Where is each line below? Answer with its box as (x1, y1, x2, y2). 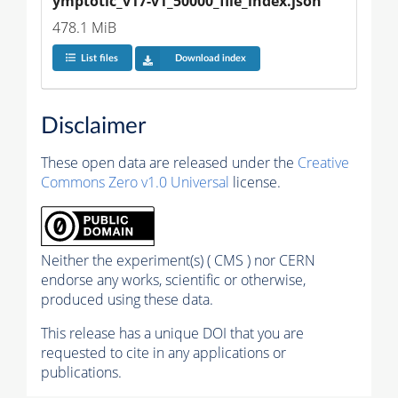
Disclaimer (41, 115, 146, 139)
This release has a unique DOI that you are (41, 323, 304, 344)
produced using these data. (41, 290, 213, 310)
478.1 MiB (52, 17, 116, 37)
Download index (174, 53, 246, 64)
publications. (41, 362, 122, 383)
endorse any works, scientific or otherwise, (41, 270, 306, 291)
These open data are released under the (41, 153, 298, 173)
